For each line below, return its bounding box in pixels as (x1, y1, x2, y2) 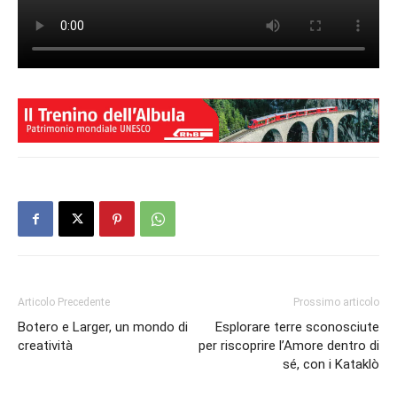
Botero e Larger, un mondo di (18, 319, 188, 336)
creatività (18, 338, 73, 354)
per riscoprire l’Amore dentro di (198, 338, 379, 354)
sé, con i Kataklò (283, 356, 379, 373)
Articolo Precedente (18, 296, 110, 309)
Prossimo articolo (293, 296, 379, 309)
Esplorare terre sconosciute (215, 319, 379, 336)
